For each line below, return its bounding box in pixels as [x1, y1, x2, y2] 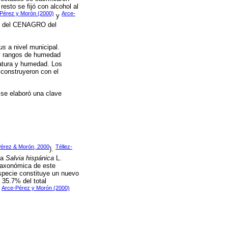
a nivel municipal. [6, 43, 60, 51]
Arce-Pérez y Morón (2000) [2, 185, 70, 191]
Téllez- [55, 143, 72, 150]
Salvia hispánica [6, 154, 54, 162]
